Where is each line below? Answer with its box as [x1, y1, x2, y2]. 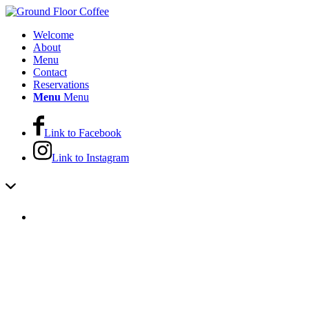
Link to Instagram [52, 152, 129, 163]
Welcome [33, 29, 74, 41]
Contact [33, 66, 67, 78]
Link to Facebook [44, 127, 121, 139]
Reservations [33, 79, 89, 90]
